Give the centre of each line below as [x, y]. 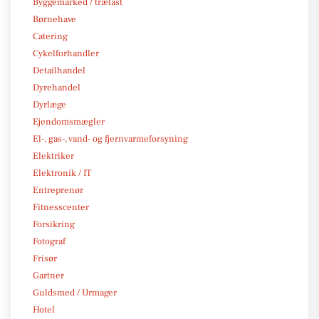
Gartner [48, 275]
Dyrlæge [49, 104]
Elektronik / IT [62, 173]
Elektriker [53, 156]
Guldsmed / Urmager [75, 292]
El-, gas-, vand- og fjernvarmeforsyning [110, 138]
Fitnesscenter [61, 207]
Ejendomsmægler [69, 121]
